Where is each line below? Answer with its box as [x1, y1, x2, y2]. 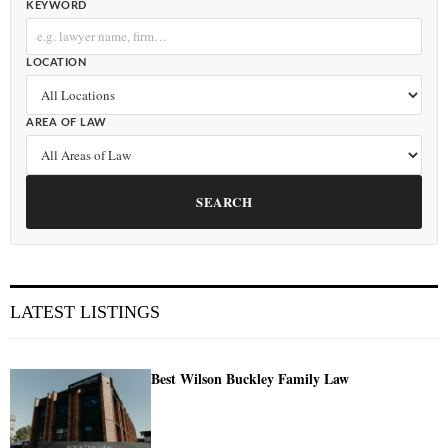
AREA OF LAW [26, 116, 107, 128]
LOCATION [26, 56, 86, 68]
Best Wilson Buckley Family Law [151, 367, 350, 389]
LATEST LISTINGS [10, 301, 160, 322]
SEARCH [196, 191, 252, 211]
